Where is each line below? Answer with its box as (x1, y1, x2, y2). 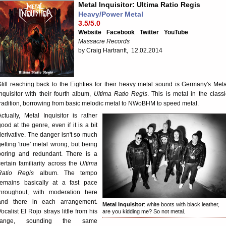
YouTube (164, 29, 188, 36)
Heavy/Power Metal (78, 10, 143, 18)
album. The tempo (34, 169, 97, 177)
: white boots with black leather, (144, 201, 219, 207)
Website (78, 29, 101, 36)
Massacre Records (78, 38, 130, 45)
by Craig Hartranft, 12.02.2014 (78, 47, 162, 54)
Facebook (106, 29, 135, 36)
